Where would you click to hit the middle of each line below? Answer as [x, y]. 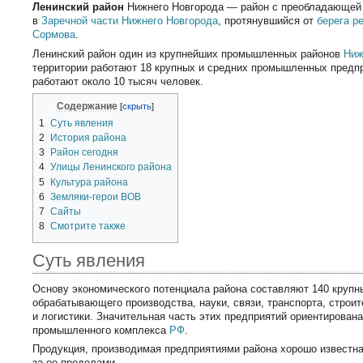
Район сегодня [85, 153]
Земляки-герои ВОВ [96, 196]
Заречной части [80, 21]
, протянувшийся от [268, 21]
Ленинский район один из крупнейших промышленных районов [188, 53]
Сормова [54, 35]
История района [89, 137]
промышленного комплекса [101, 330]
